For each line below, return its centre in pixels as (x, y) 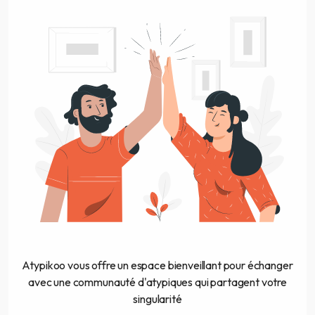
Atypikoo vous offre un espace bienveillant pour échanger (157, 265)
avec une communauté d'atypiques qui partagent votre (157, 282)
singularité (157, 299)
